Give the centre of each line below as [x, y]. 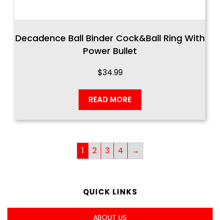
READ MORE [110, 99]
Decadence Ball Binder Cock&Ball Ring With [110, 38]
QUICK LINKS [110, 192]
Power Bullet [110, 51]
